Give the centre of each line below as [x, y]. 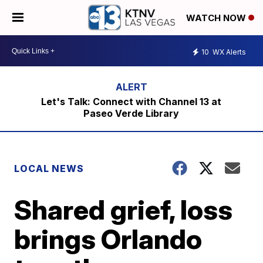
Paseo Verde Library [131, 113]
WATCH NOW [217, 18]
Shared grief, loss [124, 210]
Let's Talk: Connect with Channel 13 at [131, 102]
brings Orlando [108, 239]
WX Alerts [228, 52]
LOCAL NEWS [49, 168]
